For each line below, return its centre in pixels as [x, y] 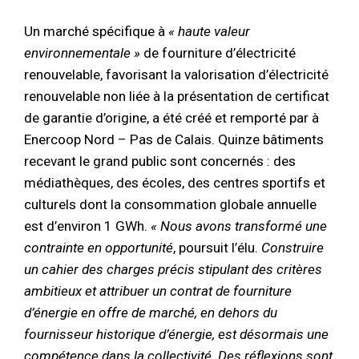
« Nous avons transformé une [239, 226]
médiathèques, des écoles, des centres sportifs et [175, 182]
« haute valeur [208, 31]
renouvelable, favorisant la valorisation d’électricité [176, 74]
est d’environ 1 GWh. [87, 226]
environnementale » [82, 52]
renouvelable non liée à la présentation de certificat [177, 96]
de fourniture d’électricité [218, 52]
